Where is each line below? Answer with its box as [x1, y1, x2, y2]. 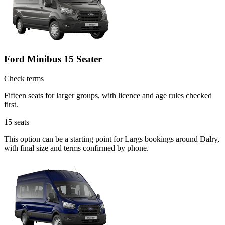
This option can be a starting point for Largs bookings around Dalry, [4, 135, 219, 144]
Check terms [4, 74, 44, 83]
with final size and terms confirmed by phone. [4, 144, 149, 153]
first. [4, 100, 18, 109]
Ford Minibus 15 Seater [4, 54, 102, 65]
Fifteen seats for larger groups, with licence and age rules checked [4, 91, 212, 100]
